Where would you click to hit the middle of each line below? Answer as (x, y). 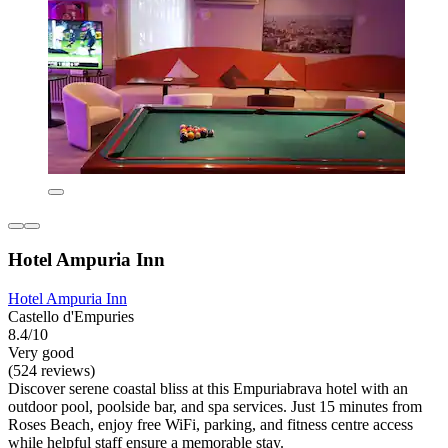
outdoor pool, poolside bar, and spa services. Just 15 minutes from (215, 406)
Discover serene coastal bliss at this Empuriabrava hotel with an (208, 388)
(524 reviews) (51, 370)
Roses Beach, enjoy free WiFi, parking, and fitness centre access (210, 424)
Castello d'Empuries (71, 316)
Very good (41, 352)
